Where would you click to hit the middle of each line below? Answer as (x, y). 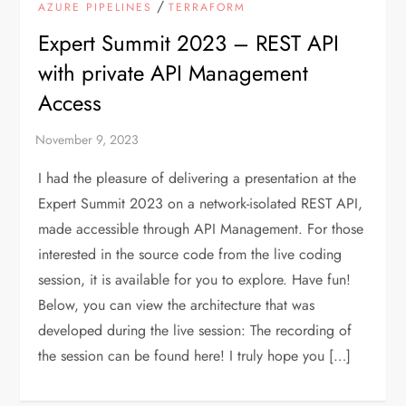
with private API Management (174, 72)
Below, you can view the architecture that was (177, 304)
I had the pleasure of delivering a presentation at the (198, 178)
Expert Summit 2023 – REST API (189, 43)
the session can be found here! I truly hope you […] (195, 355)
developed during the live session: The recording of (195, 330)
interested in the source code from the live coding (190, 254)
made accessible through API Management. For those (201, 228)
